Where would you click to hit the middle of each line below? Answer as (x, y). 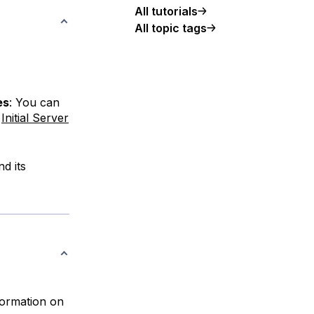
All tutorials (166, 11)
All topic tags (171, 28)
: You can (34, 102)
